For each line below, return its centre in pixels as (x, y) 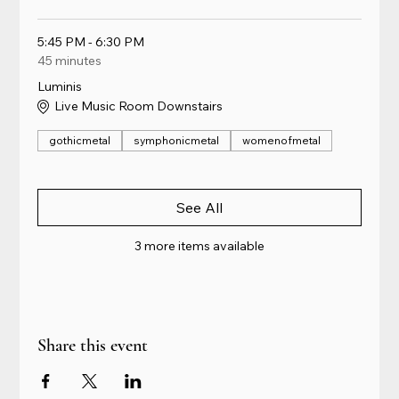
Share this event (93, 345)
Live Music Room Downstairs (139, 106)
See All (199, 207)
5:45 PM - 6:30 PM (91, 41)
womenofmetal (282, 140)
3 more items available (199, 245)
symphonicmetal (177, 140)
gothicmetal (80, 140)
